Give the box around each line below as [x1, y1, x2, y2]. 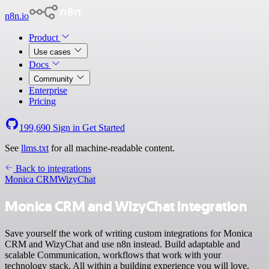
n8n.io [5, 11, 29, 21]
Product [29, 32, 61, 43]
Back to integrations [13, 163, 91, 174]
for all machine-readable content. [49, 143, 175, 153]
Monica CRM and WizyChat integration [5, 196, 247, 216]
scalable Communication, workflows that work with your [5, 249, 221, 260]
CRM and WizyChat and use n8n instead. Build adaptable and [5, 238, 240, 249]
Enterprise [29, 85, 67, 95]
